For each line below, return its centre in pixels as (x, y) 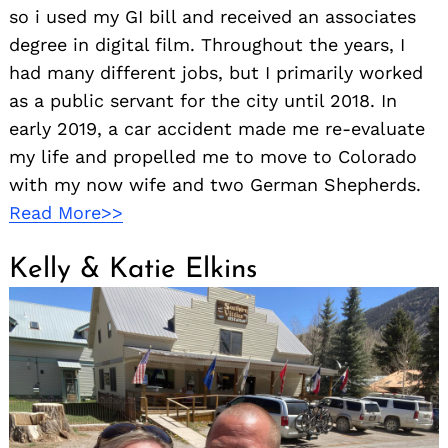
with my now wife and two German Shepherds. (215, 185)
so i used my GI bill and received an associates (212, 17)
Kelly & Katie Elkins (133, 270)
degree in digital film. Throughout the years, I (207, 45)
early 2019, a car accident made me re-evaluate (217, 129)
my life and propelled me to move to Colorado (213, 157)
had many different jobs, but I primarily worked (216, 73)
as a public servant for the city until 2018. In (203, 101)
